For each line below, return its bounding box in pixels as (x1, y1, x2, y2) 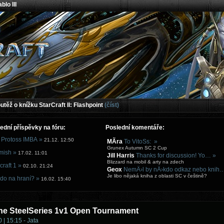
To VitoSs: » (124, 138, 157, 145)
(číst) (104, 101, 119, 108)
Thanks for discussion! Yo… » (136, 152, 216, 159)
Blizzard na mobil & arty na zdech (107, 159, 184, 164)
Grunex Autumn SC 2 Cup (107, 145, 167, 150)
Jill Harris (107, 152, 134, 159)
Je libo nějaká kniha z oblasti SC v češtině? (107, 173, 207, 178)
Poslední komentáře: (105, 124, 164, 131)
